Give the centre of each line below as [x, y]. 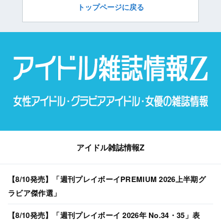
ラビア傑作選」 [35, 193]
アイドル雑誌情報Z [110, 147]
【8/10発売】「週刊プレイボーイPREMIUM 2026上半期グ [107, 179]
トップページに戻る [110, 7]
